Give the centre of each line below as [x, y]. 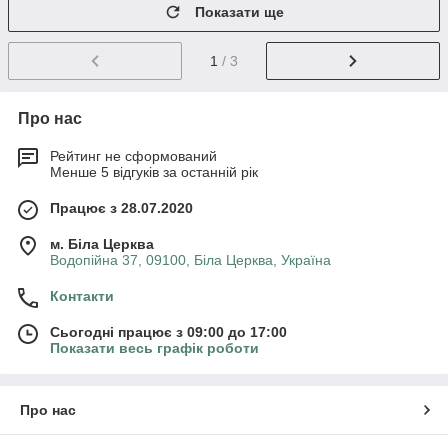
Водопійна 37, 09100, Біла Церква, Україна [190, 260]
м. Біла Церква [102, 244]
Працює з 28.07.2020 [121, 208]
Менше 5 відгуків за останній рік [154, 172]
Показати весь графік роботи [154, 348]
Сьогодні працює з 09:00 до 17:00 [168, 332]
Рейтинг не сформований [133, 156]
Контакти [82, 296]
